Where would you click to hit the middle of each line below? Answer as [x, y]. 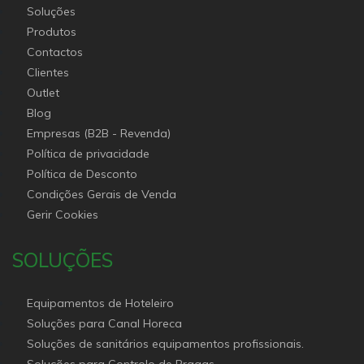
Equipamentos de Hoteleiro [101, 303]
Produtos [52, 32]
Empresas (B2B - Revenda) [99, 133]
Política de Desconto [82, 174]
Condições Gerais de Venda [102, 194]
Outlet [43, 93]
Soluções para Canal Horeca [145, 323]
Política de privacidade [89, 154]
